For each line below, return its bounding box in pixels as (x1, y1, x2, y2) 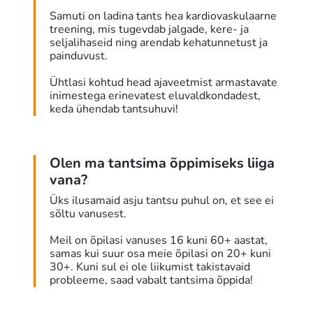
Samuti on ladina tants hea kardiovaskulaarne (50, 8, 277, 24)
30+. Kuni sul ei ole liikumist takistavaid (50, 259, 250, 275)
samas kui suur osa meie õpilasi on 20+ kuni (50, 246, 271, 262)
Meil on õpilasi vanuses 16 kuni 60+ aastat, (50, 233, 268, 249)
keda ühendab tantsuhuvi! (50, 101, 178, 117)
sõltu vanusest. (50, 206, 126, 222)
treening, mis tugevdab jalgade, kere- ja (50, 22, 249, 38)
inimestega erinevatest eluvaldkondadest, (50, 88, 261, 104)
